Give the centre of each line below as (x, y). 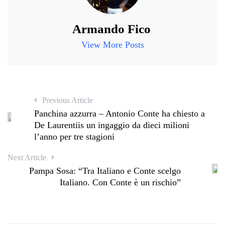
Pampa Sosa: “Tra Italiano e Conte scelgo (105, 171)
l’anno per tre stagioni (75, 137)
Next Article (27, 158)
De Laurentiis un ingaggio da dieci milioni (112, 125)
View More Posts (113, 45)
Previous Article (68, 100)
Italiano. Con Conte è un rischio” (121, 183)
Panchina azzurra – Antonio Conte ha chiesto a (120, 114)
